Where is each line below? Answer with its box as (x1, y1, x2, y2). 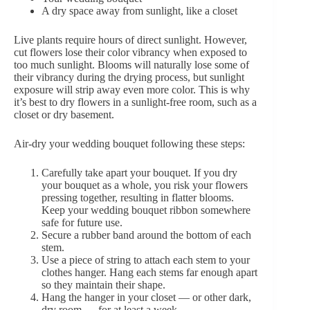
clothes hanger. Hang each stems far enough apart (42, 266, 257, 279)
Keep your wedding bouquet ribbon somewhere (42, 204, 250, 217)
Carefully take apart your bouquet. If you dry (42, 167, 237, 179)
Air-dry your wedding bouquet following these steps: (14, 138, 245, 150)
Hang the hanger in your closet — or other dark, (42, 291, 251, 304)
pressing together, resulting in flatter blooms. (42, 192, 234, 204)
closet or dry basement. (14, 109, 114, 121)
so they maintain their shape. (42, 279, 165, 291)
